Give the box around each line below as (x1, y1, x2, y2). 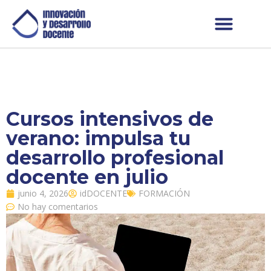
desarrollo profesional (6, 146, 224, 170)
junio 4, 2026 (18, 188, 68, 200)
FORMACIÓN (139, 188, 190, 200)
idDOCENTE (80, 188, 127, 200)
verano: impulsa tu (6, 126, 191, 151)
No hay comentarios (18, 201, 98, 213)
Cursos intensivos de (6, 107, 214, 131)
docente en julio (6, 165, 168, 189)
